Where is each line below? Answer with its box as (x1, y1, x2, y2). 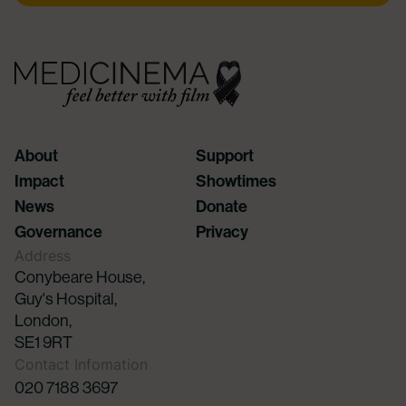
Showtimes (196, 169, 276, 191)
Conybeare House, (14, 266, 155, 287)
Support (196, 144, 254, 166)
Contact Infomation (14, 354, 148, 373)
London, (14, 309, 82, 331)
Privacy (196, 220, 248, 242)
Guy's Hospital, (14, 287, 127, 309)
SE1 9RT (14, 331, 72, 353)
